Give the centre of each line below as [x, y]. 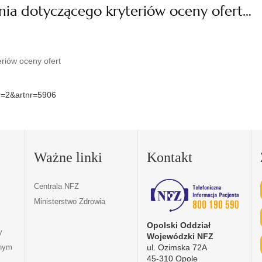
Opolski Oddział [179, 225]
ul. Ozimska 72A [177, 247]
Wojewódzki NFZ [180, 236]
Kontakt [170, 157]
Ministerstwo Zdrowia [69, 201]
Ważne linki [68, 157]
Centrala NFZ [56, 186]
